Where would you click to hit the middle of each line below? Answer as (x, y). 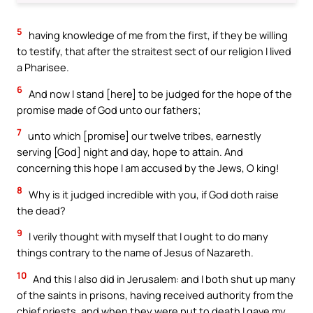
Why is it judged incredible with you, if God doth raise (153, 194)
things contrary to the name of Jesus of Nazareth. (135, 253)
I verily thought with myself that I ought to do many (147, 236)
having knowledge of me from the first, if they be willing (157, 35)
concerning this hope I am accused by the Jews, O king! (148, 168)
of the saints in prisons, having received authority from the (155, 294)
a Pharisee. (43, 67)
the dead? (41, 210)
